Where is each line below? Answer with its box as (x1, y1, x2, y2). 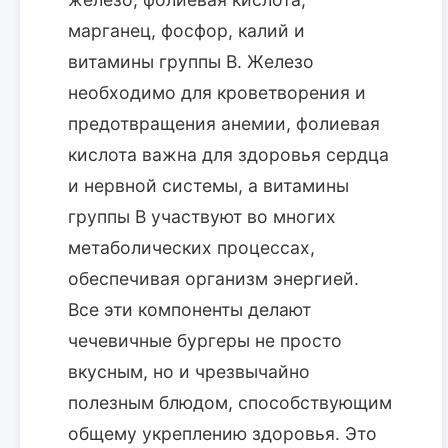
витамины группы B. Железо (68, 51, 314, 73)
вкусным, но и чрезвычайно (68, 361, 310, 383)
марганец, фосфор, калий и (68, 20, 305, 42)
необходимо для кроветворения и (68, 82, 366, 104)
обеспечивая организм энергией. (68, 268, 359, 290)
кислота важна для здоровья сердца (68, 144, 389, 166)
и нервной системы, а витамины (68, 175, 349, 197)
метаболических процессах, (68, 237, 315, 259)
